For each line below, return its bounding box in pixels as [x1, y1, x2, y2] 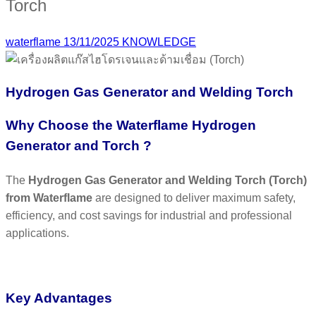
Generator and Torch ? [6, 138, 152, 154]
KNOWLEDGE [119, 35, 196, 48]
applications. [6, 226, 69, 239]
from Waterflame [6, 191, 92, 204]
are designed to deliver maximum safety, [92, 191, 296, 204]
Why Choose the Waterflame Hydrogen [6, 118, 256, 133]
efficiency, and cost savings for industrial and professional [6, 209, 292, 221]
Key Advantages [6, 290, 112, 305]
